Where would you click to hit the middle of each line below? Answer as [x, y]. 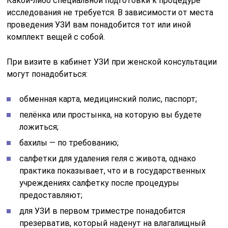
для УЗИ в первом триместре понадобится [103, 211]
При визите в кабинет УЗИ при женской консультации [112, 62]
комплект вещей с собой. [56, 37]
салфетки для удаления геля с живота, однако [108, 158]
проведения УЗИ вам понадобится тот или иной [99, 24]
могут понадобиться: [47, 74]
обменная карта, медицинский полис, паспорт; [108, 99]
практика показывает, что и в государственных [113, 170]
